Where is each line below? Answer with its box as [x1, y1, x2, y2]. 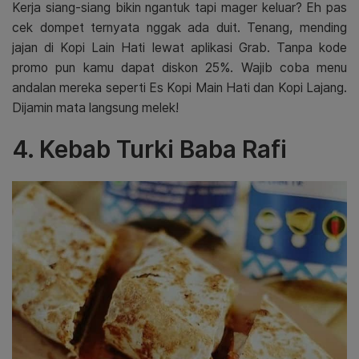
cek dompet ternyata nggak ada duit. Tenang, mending [12, 20, 347, 35]
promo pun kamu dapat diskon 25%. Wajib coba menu [12, 60, 347, 75]
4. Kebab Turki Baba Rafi [12, 135, 287, 163]
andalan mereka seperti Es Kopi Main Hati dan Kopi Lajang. [12, 80, 347, 95]
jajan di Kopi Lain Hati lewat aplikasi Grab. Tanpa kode [12, 40, 347, 55]
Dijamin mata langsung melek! [12, 100, 179, 115]
